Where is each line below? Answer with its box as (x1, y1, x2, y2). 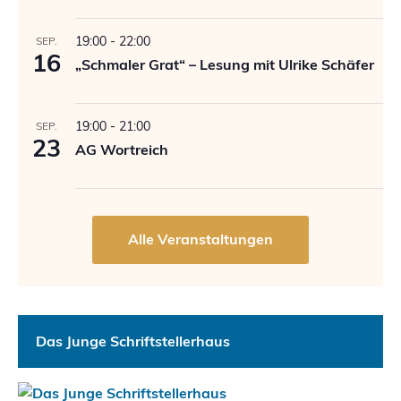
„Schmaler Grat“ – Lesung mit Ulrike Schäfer (75, 55, 374, 73)
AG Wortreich (75, 140, 168, 158)
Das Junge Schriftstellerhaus (36, 331, 230, 350)
